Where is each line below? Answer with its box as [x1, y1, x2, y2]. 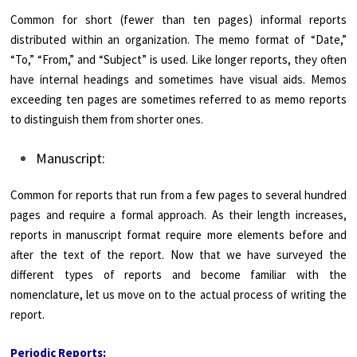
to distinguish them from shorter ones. [10, 111, 204, 127]
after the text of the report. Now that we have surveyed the [10, 247, 347, 263]
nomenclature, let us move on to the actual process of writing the [10, 287, 347, 303]
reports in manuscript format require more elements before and [10, 227, 347, 243]
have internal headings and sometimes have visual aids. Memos [10, 71, 347, 87]
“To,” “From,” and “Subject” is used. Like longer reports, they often [10, 51, 347, 67]
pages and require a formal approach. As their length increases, [10, 207, 347, 223]
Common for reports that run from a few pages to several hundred [10, 187, 347, 203]
